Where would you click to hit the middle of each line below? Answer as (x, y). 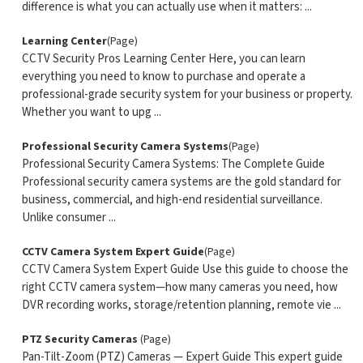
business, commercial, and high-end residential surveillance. (172, 200)
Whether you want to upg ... (91, 112)
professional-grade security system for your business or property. (187, 94)
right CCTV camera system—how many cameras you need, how (179, 287)
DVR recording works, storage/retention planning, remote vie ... (181, 305)
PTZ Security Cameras (81, 340)
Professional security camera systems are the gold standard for (181, 182)
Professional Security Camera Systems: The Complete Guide (173, 164)
